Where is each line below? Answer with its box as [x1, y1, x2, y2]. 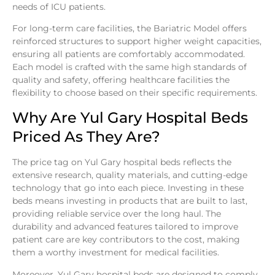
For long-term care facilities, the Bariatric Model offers [12, 22, 247, 34]
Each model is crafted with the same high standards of [12, 61, 247, 72]
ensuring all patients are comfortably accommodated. [12, 48, 245, 60]
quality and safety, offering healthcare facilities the [12, 74, 230, 85]
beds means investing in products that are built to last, [12, 195, 247, 207]
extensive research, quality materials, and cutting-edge [12, 169, 247, 181]
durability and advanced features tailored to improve [12, 221, 238, 233]
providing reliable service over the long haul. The [12, 208, 221, 220]
